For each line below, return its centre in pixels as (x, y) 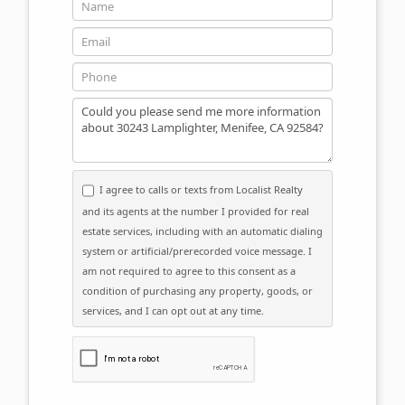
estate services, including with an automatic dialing (202, 231)
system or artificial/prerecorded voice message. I (197, 250)
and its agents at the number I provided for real (196, 211)
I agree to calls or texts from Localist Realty (201, 189)
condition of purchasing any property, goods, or (198, 290)
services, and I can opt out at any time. (173, 310)
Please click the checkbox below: (182, 345)
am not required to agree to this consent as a (189, 270)
